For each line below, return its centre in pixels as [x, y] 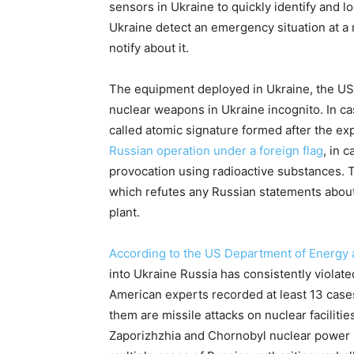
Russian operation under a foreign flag [216, 151]
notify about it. [151, 48]
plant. [126, 213]
